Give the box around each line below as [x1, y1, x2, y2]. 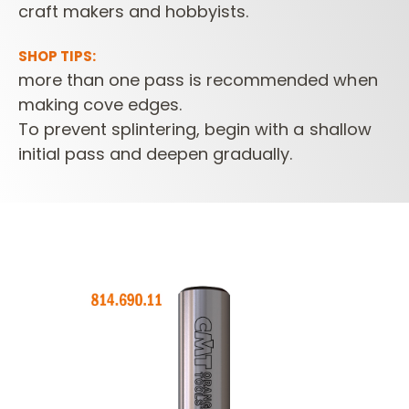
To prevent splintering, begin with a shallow [18, 118, 372, 142]
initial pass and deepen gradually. [18, 142, 293, 166]
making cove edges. [18, 93, 183, 117]
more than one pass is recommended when [18, 68, 378, 92]
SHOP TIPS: [18, 47, 97, 67]
